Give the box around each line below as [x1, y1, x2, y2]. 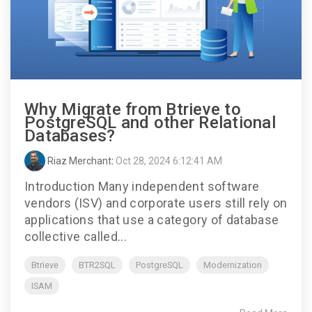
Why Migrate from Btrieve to [24, 100, 241, 120]
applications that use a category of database [24, 212, 279, 228]
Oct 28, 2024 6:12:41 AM [116, 155, 222, 167]
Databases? [24, 126, 116, 146]
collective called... [24, 229, 127, 244]
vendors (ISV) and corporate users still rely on [24, 196, 288, 211]
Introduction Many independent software [24, 179, 260, 194]
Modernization [203, 260, 262, 271]
